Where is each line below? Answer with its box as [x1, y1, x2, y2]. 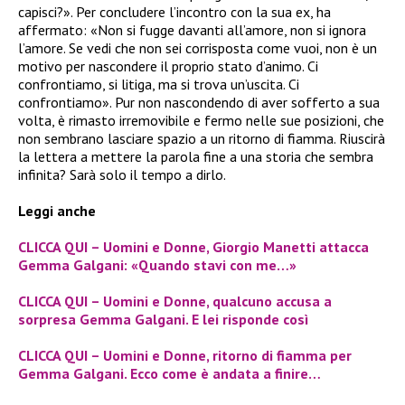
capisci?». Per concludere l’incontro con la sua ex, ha [18, 2, 331, 21]
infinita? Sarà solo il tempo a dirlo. [18, 165, 226, 184]
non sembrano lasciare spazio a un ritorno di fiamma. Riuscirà [18, 128, 385, 147]
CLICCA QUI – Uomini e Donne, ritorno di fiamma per [18, 345, 352, 364]
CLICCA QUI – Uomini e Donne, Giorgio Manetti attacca [18, 237, 369, 256]
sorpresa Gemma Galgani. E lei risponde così [18, 309, 308, 328]
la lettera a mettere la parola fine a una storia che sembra [18, 146, 373, 165]
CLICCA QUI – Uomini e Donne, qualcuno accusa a [18, 291, 332, 310]
